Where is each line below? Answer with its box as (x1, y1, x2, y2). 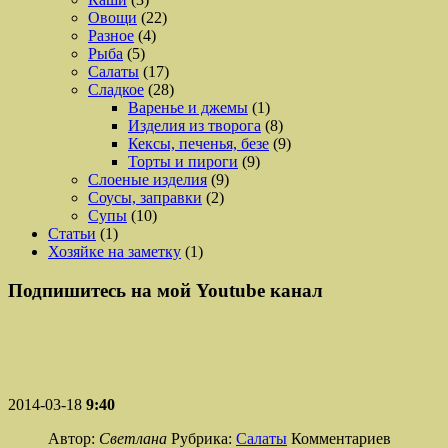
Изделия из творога (128, 116, 261, 134)
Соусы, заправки (88, 188, 202, 206)
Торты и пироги (128, 152, 238, 170)
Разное (88, 26, 134, 44)
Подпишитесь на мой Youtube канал (8, 279, 323, 301)
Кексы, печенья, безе (128, 134, 269, 152)
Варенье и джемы (128, 98, 248, 116)
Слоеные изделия (88, 170, 207, 188)
